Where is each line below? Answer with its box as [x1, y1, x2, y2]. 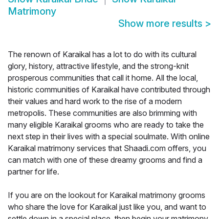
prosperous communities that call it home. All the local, [8, 73, 198, 83]
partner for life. [8, 167, 59, 177]
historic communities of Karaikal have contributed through [8, 85, 210, 95]
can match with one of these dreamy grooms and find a [8, 155, 202, 165]
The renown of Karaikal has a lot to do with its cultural [8, 49, 197, 60]
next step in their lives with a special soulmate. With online [8, 131, 210, 142]
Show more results [118, 18, 205, 30]
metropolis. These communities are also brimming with [8, 108, 197, 118]
